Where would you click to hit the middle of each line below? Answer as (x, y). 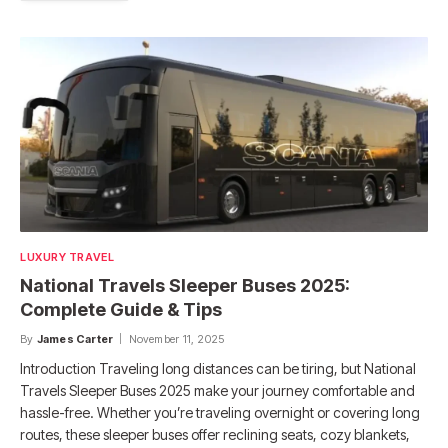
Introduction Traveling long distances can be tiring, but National (218, 368)
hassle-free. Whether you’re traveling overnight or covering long (220, 412)
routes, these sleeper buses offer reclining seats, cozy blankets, (215, 434)
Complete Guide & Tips (121, 309)
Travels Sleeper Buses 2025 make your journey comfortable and (217, 390)
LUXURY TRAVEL (67, 256)
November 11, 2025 (176, 338)
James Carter (75, 338)
